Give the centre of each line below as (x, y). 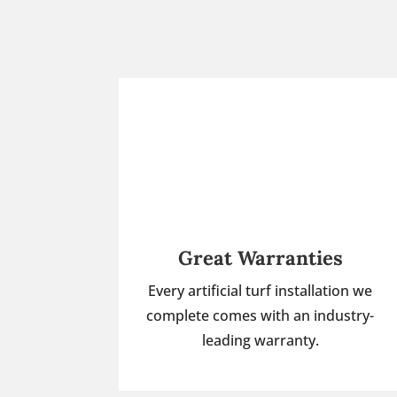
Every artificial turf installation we (261, 290)
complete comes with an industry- (261, 315)
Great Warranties (260, 257)
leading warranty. (260, 340)
